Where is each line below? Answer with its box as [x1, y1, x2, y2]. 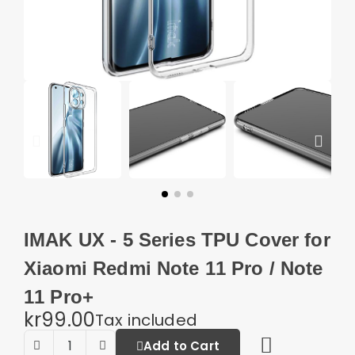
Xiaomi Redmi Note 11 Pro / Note [24, 257, 323, 279]
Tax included [95, 308, 197, 331]
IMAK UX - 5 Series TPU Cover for [24, 228, 330, 250]
